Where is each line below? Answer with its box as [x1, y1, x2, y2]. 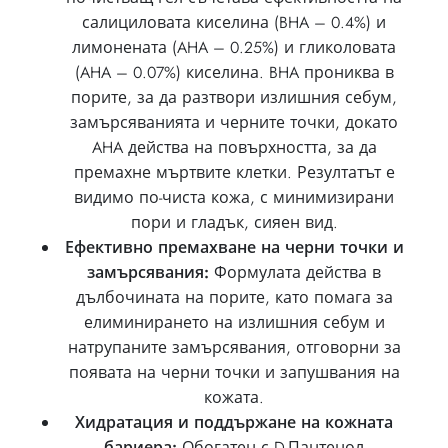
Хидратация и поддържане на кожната [75, 411, 393, 434]
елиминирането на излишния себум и [83, 311, 385, 334]
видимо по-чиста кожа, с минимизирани [74, 186, 394, 209]
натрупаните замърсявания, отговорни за [67, 336, 401, 359]
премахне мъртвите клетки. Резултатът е [73, 161, 395, 184]
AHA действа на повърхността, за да [91, 136, 377, 159]
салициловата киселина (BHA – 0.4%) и [82, 11, 386, 34]
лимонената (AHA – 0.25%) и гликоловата [72, 36, 396, 59]
